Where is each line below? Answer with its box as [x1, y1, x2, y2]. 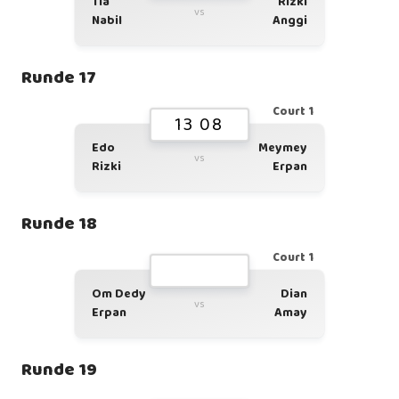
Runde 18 [21, 209, 97, 238]
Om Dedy [92, 284, 146, 304]
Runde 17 [21, 63, 96, 92]
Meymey [258, 138, 307, 158]
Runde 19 [21, 355, 97, 384]
